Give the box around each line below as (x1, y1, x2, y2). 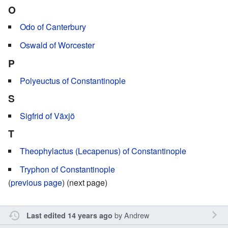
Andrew (124, 210, 149, 221)
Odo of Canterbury (20, 21, 86, 33)
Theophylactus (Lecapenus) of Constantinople (20, 145, 186, 157)
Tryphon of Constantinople (20, 163, 115, 176)
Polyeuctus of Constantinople (20, 74, 126, 87)
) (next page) (62, 177, 107, 189)
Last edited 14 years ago (26, 210, 112, 221)
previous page (11, 177, 62, 189)
